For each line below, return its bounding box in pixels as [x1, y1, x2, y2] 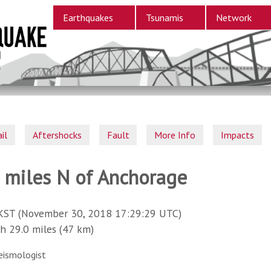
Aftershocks [33, 128, 82, 141]
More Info [154, 128, 196, 141]
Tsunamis [145, 11, 183, 24]
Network [215, 11, 252, 24]
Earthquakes [62, 11, 113, 24]
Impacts [220, 128, 254, 141]
